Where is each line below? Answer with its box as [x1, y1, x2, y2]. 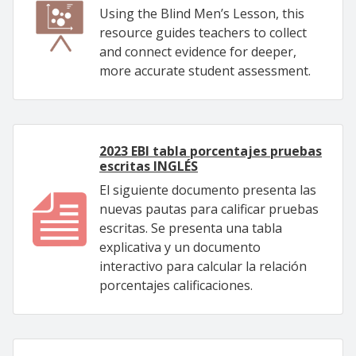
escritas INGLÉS [99, 157, 198, 175]
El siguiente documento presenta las [99, 181, 316, 199]
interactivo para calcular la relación [99, 257, 307, 275]
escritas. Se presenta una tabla [99, 219, 282, 237]
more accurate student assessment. [99, 62, 311, 79]
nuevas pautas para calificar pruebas [99, 200, 319, 218]
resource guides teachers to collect [99, 24, 307, 41]
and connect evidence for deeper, [99, 43, 296, 60]
